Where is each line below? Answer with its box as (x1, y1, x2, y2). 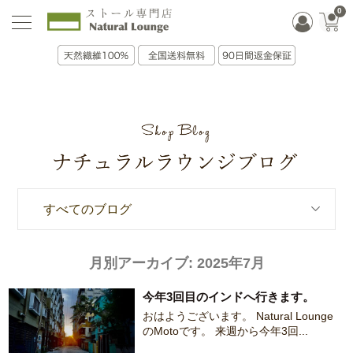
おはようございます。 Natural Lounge (143, 310, 334, 323)
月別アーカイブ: (88, 255, 197, 272)
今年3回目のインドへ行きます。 (143, 290, 315, 304)
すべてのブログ (43, 203, 132, 217)
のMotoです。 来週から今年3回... (143, 325, 309, 338)
